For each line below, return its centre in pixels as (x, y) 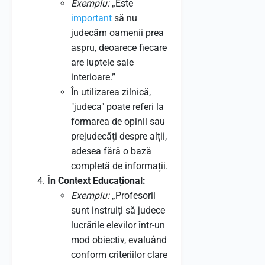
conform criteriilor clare (119, 255)
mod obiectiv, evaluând (119, 240)
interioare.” (93, 77)
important (91, 18)
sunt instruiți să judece (118, 210)
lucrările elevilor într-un (118, 225)
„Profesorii (132, 195)
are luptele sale (102, 62)
